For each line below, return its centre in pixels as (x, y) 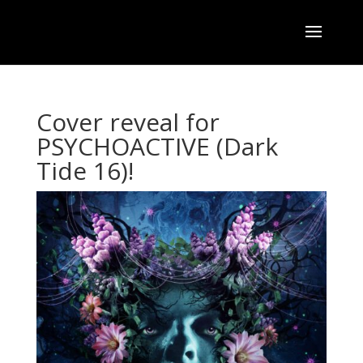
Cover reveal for (128, 122)
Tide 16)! (85, 171)
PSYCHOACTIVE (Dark (157, 146)
